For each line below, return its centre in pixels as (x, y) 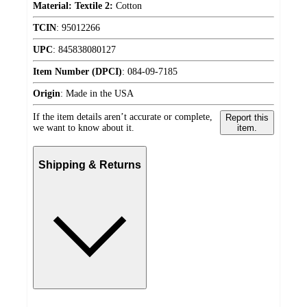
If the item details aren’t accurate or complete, (123, 117)
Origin (47, 94)
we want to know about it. (84, 128)
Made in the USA (100, 94)
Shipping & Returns (90, 165)
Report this (247, 118)
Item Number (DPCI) (77, 72)
